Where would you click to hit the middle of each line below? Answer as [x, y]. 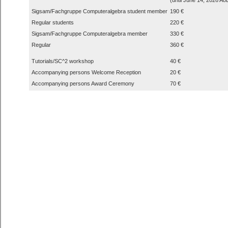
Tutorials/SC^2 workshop [63, 61]
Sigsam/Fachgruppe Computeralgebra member [90, 33]
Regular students [53, 22]
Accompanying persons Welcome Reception [86, 72]
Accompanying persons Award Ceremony [83, 83]
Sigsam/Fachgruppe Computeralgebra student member [99, 11]
